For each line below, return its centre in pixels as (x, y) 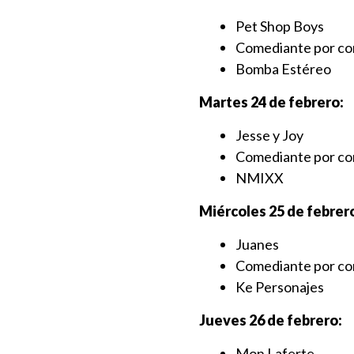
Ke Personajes (280, 287)
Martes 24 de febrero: (271, 102)
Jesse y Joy (269, 135)
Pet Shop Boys (280, 26)
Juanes (257, 244)
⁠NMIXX (260, 178)
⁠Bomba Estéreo (283, 69)
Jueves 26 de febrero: (271, 320)
